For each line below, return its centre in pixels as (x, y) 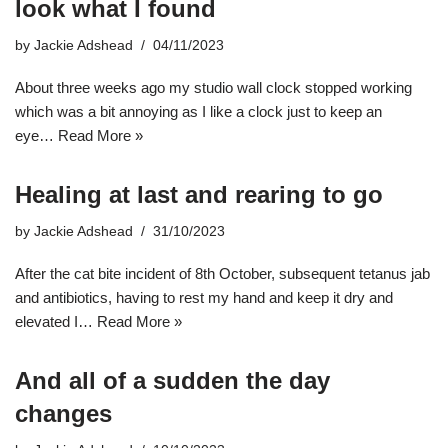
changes (63, 414)
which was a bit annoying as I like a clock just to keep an (198, 112)
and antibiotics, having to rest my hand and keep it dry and (204, 298)
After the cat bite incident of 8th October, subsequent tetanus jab (222, 274)
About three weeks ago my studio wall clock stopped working (213, 88)
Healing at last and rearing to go (199, 195)
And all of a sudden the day (172, 381)
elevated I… (56, 322)
